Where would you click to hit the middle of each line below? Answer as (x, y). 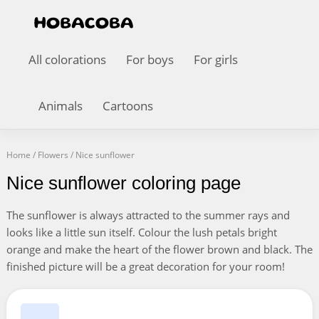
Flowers (53, 155)
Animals (61, 106)
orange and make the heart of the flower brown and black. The (159, 249)
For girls (216, 59)
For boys (150, 59)
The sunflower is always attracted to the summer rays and (148, 215)
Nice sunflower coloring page (123, 183)
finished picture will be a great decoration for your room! (145, 266)
